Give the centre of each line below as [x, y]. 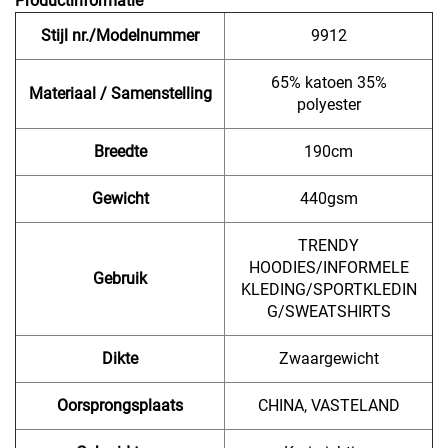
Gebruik [120, 278]
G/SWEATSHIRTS [328, 311]
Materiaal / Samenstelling [120, 93]
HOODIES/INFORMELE [328, 267]
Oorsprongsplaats [120, 405]
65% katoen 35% [328, 82]
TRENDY [328, 245]
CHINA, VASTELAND [328, 405]
